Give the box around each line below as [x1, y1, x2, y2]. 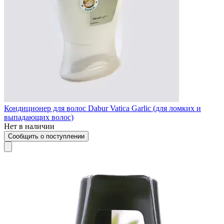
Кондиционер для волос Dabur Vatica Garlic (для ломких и [4, 103, 201, 112]
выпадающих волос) [4, 112, 73, 121]
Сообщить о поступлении [8, 132, 84, 140]
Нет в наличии [4, 121, 54, 130]
